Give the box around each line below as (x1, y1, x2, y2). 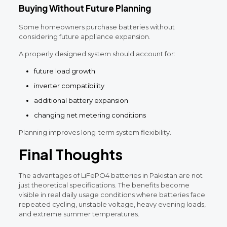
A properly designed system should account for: (18, 49, 175, 58)
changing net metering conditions (33, 110, 146, 119)
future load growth (33, 66, 95, 75)
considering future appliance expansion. (18, 32, 150, 41)
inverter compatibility (33, 81, 104, 90)
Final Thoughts (18, 144, 123, 163)
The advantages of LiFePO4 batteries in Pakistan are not (18, 171, 203, 179)
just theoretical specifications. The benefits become (18, 180, 190, 189)
